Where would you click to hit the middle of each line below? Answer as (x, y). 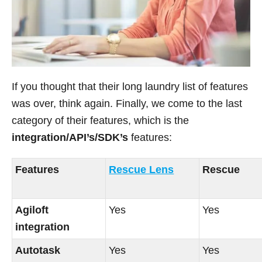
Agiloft (32, 210)
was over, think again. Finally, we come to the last (127, 103)
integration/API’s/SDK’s (70, 137)
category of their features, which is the (100, 120)
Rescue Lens (142, 169)
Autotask (38, 250)
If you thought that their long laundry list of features (130, 86)
